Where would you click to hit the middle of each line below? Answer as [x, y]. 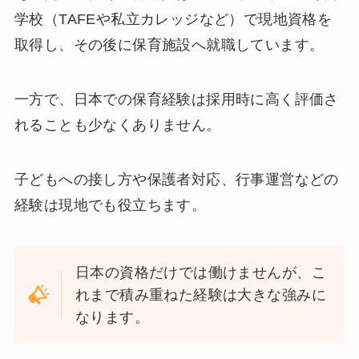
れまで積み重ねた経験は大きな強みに [201, 294]
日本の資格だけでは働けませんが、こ [201, 272]
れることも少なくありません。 [117, 125]
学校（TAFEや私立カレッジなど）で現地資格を [173, 20]
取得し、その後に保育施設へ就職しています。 [169, 45]
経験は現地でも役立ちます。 [110, 206]
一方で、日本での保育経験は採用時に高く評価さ [176, 100]
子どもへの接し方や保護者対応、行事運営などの [176, 180]
